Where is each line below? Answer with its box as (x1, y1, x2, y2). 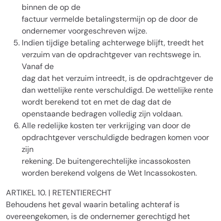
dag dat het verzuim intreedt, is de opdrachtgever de (22, 73, 213, 83)
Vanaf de (22, 61, 54, 72)
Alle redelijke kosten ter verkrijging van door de (22, 120, 190, 131)
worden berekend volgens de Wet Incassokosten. (22, 168, 197, 178)
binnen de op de (22, 2, 80, 12)
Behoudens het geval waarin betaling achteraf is (6, 199, 180, 210)
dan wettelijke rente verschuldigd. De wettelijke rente (22, 85, 213, 95)
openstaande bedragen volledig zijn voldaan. (22, 109, 183, 119)
